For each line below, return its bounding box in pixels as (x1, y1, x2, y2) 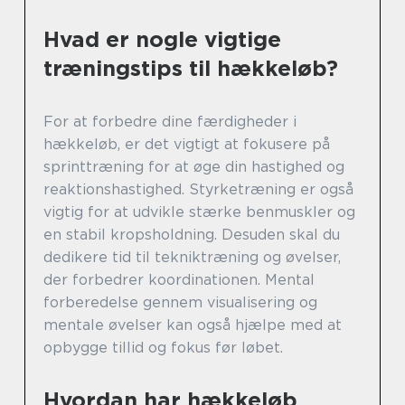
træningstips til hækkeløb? (43, 55, 338, 81)
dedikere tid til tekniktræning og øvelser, (43, 249, 341, 266)
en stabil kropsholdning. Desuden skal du (43, 226, 340, 243)
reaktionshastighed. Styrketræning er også (43, 181, 353, 198)
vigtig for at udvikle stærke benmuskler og (43, 203, 355, 221)
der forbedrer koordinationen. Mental (43, 271, 315, 288)
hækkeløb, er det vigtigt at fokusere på (43, 136, 330, 153)
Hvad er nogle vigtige (43, 26, 281, 52)
